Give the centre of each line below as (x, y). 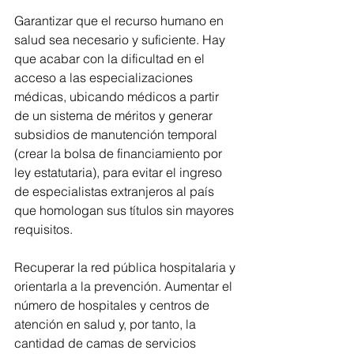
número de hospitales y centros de (113, 305)
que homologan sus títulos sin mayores (126, 211)
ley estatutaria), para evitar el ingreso (120, 173)
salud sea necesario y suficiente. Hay (121, 40)
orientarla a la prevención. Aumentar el (125, 286)
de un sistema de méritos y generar (115, 116)
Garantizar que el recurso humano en (121, 21)
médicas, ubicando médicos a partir (118, 97)
